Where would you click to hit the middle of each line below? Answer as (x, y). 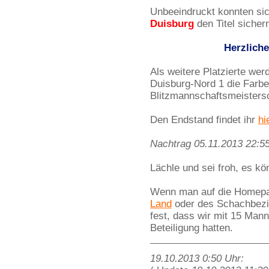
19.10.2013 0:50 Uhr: (197, 258)
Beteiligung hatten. (192, 228)
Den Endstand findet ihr (204, 120)
